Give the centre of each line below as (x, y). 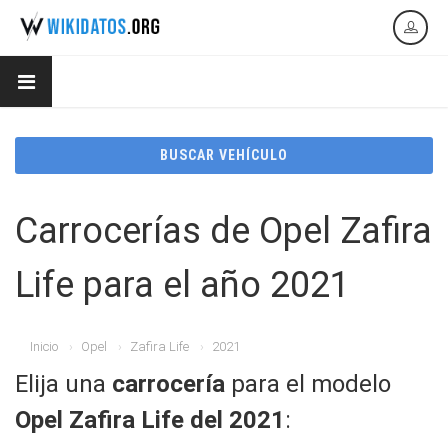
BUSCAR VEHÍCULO (224, 155)
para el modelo (308, 384)
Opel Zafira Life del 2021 (150, 420)
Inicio (44, 346)
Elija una (63, 384)
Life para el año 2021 (182, 285)
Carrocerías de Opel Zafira (223, 231)
